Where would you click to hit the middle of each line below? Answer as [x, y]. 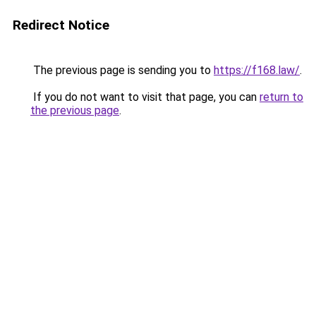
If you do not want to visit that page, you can [145, 97]
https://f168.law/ [257, 70]
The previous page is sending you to [122, 70]
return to [281, 97]
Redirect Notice [61, 25]
